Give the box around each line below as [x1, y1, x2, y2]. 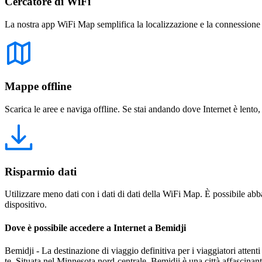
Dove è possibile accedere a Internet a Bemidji [5, 222, 186, 233]
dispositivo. [5, 199, 47, 210]
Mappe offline [5, 80, 71, 93]
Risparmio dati [5, 165, 77, 178]
